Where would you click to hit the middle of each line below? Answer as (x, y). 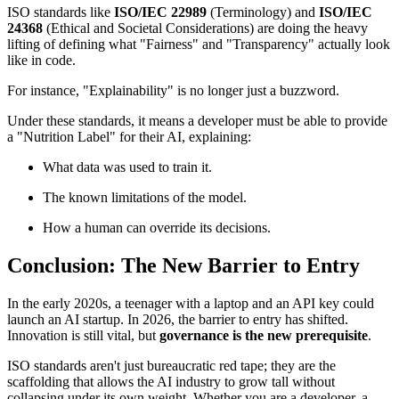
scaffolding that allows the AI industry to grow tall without (171, 381)
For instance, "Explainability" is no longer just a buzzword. (173, 90)
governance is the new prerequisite (264, 335)
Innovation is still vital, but (83, 335)
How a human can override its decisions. (157, 228)
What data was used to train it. (127, 167)
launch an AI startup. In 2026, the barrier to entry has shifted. (178, 319)
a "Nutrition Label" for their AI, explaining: (129, 137)
